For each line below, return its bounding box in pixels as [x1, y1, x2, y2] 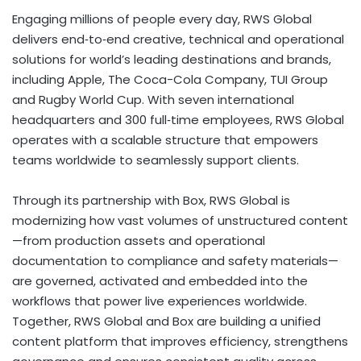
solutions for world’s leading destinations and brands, [12, 50, 331, 68]
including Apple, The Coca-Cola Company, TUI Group [12, 70, 328, 88]
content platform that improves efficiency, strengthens [12, 332, 348, 350]
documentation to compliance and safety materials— [12, 251, 338, 269]
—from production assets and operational [12, 231, 265, 249]
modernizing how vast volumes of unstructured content [12, 211, 348, 229]
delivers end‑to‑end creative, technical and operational [12, 30, 344, 48]
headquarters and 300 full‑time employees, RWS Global [12, 110, 344, 128]
